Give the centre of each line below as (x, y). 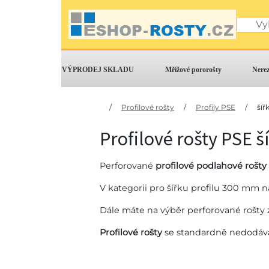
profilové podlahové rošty (211, 166)
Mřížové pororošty (193, 70)
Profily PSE (216, 107)
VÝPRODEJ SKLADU (98, 70)
